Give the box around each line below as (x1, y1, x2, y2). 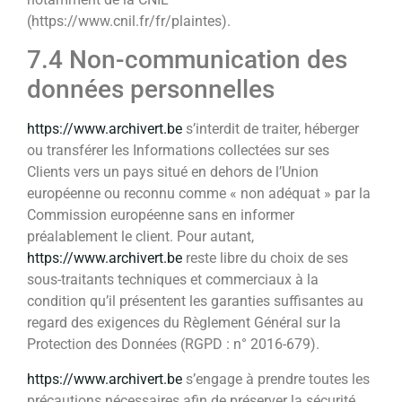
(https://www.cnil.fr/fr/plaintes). (27, 13, 231, 30)
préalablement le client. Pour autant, (27, 228, 254, 246)
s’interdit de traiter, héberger (182, 120, 359, 138)
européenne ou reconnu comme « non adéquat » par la (27, 185, 371, 203)
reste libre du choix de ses (182, 249, 348, 267)
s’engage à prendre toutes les (182, 370, 370, 388)
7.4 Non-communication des (27, 45, 347, 75)
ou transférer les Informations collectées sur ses (27, 142, 329, 160)
